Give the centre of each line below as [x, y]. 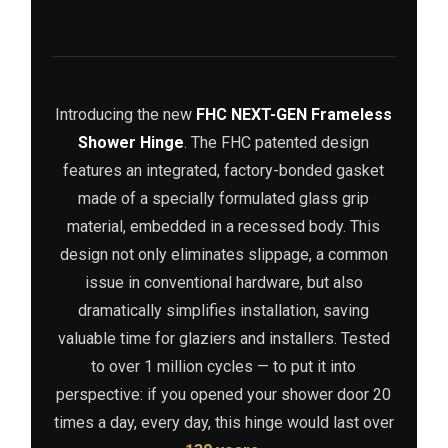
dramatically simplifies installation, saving [224, 311]
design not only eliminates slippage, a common [223, 255]
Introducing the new [126, 115]
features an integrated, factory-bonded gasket [224, 171]
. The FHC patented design [277, 143]
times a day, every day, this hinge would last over [223, 423]
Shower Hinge [131, 143]
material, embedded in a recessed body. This [224, 227]
